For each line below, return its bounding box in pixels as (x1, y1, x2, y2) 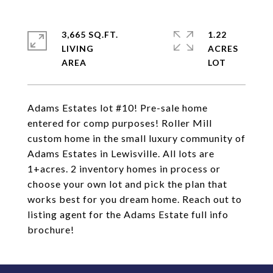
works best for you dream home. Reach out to (27, 193, 242, 205)
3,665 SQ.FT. (62, 29, 118, 40)
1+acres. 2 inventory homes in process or (27, 163, 221, 174)
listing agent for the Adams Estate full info (27, 208, 229, 220)
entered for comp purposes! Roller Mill (27, 117, 212, 129)
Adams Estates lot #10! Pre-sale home (27, 102, 208, 113)
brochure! (27, 224, 74, 235)
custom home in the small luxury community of (27, 132, 246, 144)
